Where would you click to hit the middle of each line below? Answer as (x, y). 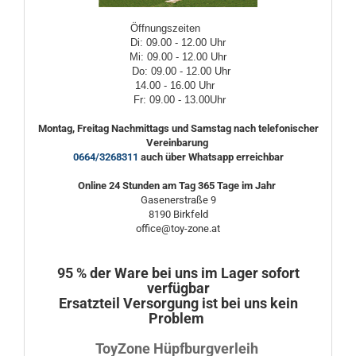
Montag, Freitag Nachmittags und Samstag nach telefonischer (178, 128)
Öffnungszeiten (176, 28)
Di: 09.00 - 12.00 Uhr (178, 43)
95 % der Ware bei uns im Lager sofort (178, 273)
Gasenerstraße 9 (178, 200)
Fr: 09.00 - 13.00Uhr (180, 100)
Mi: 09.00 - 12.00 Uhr (178, 57)
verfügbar (178, 288)
